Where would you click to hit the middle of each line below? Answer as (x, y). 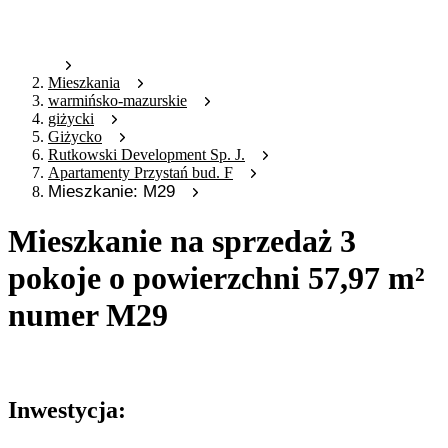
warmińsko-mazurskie (117, 101)
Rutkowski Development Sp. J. (146, 155)
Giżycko (75, 137)
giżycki (71, 119)
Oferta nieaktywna (66, 364)
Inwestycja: (67, 410)
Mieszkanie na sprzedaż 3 (182, 240)
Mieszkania (84, 83)
